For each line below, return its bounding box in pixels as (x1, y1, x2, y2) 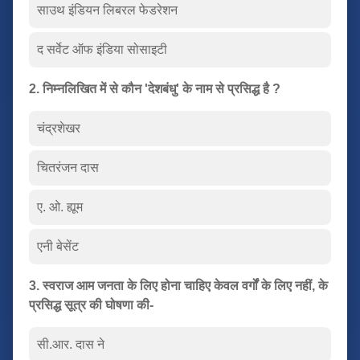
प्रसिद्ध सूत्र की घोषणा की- (29, 297, 153, 312)
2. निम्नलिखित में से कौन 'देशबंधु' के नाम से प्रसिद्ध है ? (29, 81, 280, 96)
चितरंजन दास (37, 160, 99, 174)
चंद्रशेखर (37, 121, 80, 135)
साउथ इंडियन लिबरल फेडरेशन (37, 2, 178, 17)
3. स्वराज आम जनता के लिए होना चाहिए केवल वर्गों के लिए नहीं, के (29, 278, 328, 292)
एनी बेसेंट (37, 239, 79, 253)
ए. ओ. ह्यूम (37, 199, 83, 214)
